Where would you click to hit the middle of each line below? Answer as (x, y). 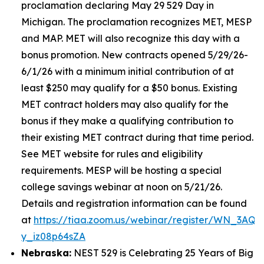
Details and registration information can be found (134, 203)
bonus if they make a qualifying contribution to (127, 121)
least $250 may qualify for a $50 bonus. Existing (129, 88)
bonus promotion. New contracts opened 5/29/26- (135, 55)
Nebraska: (46, 253)
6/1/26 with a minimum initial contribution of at (128, 71)
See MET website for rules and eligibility (112, 154)
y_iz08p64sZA (53, 236)
